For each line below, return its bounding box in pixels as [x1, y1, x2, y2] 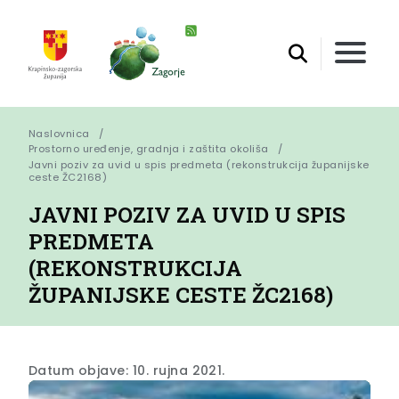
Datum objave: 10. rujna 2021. [28, 361, 225, 379]
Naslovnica [28, 126, 90, 142]
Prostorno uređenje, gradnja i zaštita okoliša [28, 142, 269, 157]
